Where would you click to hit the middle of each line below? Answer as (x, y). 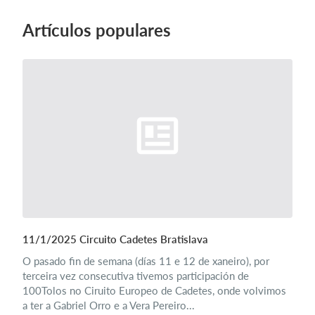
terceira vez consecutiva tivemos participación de (136, 276)
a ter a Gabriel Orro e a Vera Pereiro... (109, 305)
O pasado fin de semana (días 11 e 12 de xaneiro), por (146, 261)
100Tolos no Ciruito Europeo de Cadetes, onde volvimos (154, 290)
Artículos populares (97, 30)
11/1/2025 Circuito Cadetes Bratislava (115, 239)
